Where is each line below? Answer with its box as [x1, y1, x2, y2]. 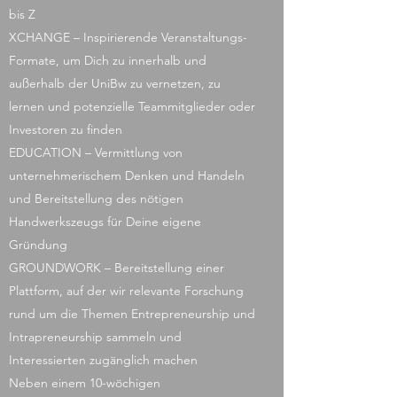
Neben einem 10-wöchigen [9, 375, 160, 391]
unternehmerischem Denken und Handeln [9, 167, 245, 183]
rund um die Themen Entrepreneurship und [9, 306, 255, 322]
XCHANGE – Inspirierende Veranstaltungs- [9, 29, 247, 45]
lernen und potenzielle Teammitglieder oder [9, 98, 255, 114]
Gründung [9, 237, 67, 253]
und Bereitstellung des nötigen [9, 191, 183, 206]
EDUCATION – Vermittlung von [9, 144, 183, 160]
